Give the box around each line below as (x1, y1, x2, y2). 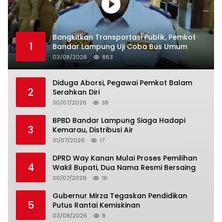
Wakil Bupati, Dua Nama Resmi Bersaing (53, 162, 196, 172)
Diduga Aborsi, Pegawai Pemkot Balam (53, 77, 192, 88)
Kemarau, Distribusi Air (53, 124, 133, 135)
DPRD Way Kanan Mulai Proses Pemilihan (53, 153, 197, 163)
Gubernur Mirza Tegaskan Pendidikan (53, 190, 187, 201)
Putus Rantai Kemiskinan (53, 200, 140, 210)
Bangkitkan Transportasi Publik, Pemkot (53, 32, 196, 42)
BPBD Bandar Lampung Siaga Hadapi (53, 115, 185, 125)
